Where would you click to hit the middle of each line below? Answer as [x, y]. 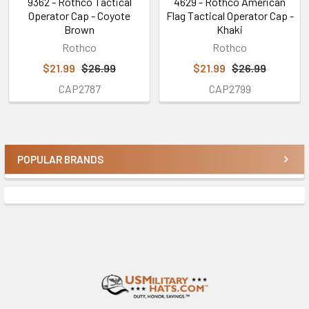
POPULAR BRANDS [60, 159]
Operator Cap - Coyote [79, 15]
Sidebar [51, 173]
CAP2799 [230, 88]
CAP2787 [79, 88]
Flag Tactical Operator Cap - [230, 15]
